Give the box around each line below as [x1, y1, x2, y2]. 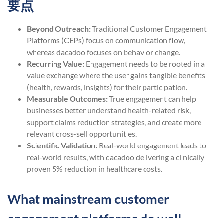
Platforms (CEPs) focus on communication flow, [27, 35, 185, 45]
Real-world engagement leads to [99, 140, 206, 150]
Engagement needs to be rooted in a [86, 58, 205, 68]
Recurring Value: [27, 58, 86, 68]
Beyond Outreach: [27, 23, 92, 33]
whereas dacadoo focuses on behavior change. [27, 47, 180, 56]
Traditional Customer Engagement [92, 23, 207, 33]
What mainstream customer [7, 190, 169, 207]
